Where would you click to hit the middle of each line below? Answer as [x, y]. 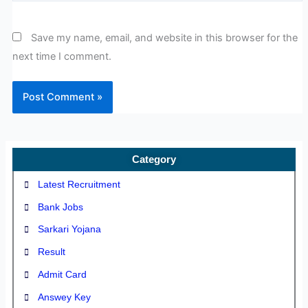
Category [154, 159]
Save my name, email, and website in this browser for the [164, 38]
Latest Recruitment [79, 184]
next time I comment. [62, 57]
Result [51, 252]
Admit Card [62, 274]
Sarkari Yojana [69, 230]
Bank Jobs [60, 207]
